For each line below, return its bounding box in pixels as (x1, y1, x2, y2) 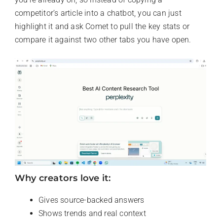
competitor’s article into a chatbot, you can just (15, 8, 182, 18)
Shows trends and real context (38, 209, 146, 219)
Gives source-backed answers (38, 195, 145, 205)
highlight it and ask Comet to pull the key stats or (15, 22, 190, 32)
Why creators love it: (15, 173, 111, 184)
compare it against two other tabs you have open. (15, 35, 191, 45)
